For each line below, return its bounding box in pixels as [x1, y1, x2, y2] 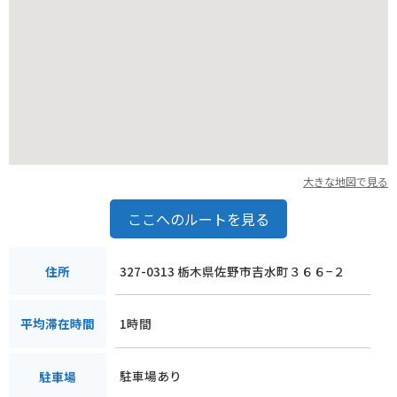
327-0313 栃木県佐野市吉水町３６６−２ [120, 261, 346, 280]
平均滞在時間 [20, 315, 95, 333]
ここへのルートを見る [128, 207, 269, 230]
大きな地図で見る [303, 173, 388, 189]
